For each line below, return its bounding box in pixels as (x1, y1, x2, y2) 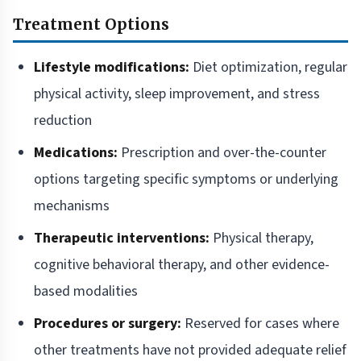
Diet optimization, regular (189, 57, 347, 78)
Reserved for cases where (181, 313, 339, 334)
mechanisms (34, 196, 110, 217)
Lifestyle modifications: (34, 57, 189, 78)
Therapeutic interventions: (34, 228, 210, 249)
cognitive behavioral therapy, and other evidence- (34, 255, 330, 276)
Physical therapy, (210, 228, 313, 249)
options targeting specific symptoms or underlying (34, 169, 338, 190)
